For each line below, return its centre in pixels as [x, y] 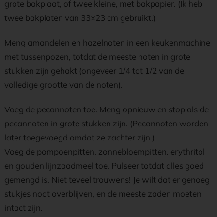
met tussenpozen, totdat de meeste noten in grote [97, 56]
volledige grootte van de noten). [63, 85]
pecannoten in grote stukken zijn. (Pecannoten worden [106, 123]
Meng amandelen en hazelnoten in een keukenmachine [107, 42]
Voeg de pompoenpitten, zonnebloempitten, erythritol [105, 151]
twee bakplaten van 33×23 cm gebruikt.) [80, 18]
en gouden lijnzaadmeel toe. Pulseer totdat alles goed [104, 165]
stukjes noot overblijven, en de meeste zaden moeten [103, 194]
